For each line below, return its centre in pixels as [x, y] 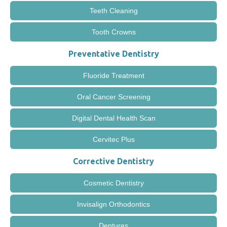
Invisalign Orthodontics [113, 204]
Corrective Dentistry [113, 161]
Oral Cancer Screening [113, 97]
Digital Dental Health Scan [113, 118]
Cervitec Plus [113, 139]
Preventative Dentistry [113, 53]
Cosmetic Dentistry [113, 183]
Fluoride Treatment [113, 75]
